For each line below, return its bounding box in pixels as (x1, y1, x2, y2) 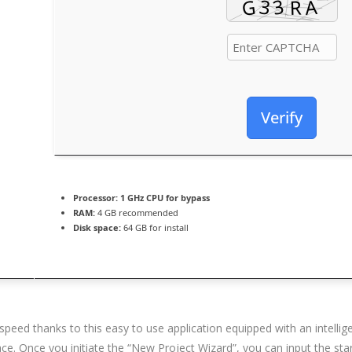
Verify (261, 107, 302, 128)
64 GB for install (121, 222, 189, 233)
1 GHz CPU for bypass (118, 192, 210, 203)
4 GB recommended (95, 207, 178, 218)
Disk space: (73, 222, 121, 233)
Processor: (73, 192, 118, 203)
